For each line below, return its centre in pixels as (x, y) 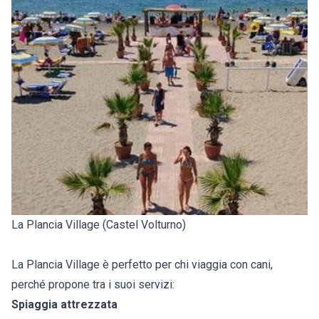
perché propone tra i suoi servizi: (93, 285)
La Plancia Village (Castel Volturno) (99, 225)
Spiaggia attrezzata (64, 305)
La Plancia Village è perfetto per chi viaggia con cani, (142, 265)
